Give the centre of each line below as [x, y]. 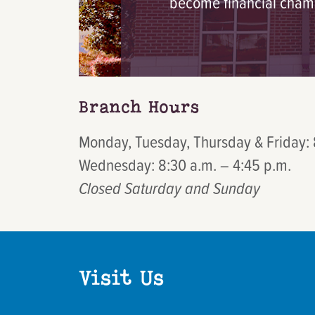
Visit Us [121, 278]
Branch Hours [139, 107]
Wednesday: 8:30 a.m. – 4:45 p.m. [185, 165]
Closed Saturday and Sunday [169, 188]
